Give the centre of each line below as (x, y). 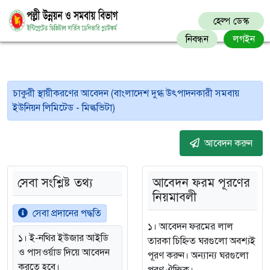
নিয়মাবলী (174, 197)
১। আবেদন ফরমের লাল (190, 227)
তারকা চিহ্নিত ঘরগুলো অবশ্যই (202, 241)
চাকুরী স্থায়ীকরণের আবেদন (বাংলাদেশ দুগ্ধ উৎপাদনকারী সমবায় (126, 93)
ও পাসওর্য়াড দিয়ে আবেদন (64, 253)
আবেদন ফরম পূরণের (201, 183)
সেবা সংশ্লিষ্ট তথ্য (55, 183)
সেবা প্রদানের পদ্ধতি (67, 213)
